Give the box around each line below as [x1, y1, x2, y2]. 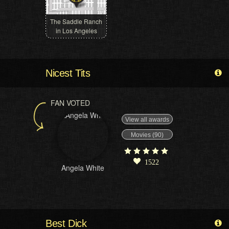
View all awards [125, 116, 169, 124]
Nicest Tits [45, 67, 90, 79]
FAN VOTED [51, 98, 90, 108]
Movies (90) [131, 131, 164, 139]
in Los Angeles [55, 26, 97, 35]
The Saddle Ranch [50, 17, 102, 26]
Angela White [61, 163, 104, 173]
